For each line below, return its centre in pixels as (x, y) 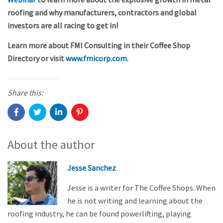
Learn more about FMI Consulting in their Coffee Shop (99, 46)
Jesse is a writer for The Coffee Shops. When (141, 188)
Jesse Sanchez (92, 168)
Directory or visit (37, 58)
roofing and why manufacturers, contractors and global (102, 13)
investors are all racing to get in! (63, 26)
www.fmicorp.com (96, 58)
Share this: (25, 93)
